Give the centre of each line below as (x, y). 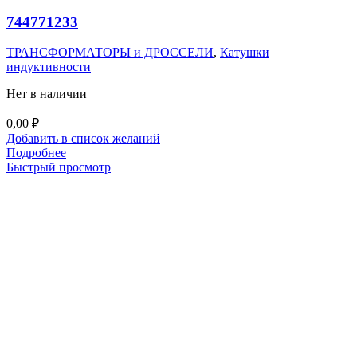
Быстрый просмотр (59, 167)
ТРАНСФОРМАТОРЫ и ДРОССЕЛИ (110, 53)
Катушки (245, 53)
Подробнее (36, 153)
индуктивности (49, 67)
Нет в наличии (47, 94)
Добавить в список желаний (83, 139)
